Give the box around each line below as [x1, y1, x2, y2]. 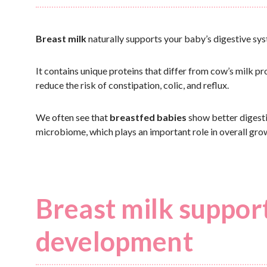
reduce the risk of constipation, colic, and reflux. [36, 79, 229, 91]
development [36, 225, 193, 257]
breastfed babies [110, 111, 187, 123]
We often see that [36, 111, 110, 123]
